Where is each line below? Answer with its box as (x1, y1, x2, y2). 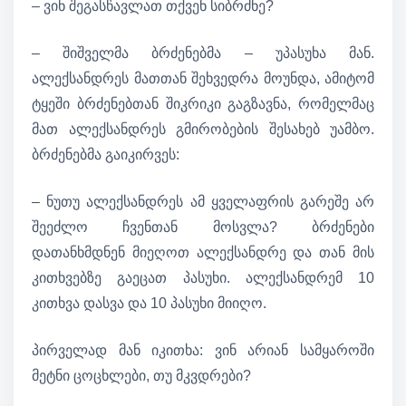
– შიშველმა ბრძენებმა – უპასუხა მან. (32, 44, 374, 61)
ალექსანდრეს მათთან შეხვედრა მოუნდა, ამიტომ (32, 70, 374, 86)
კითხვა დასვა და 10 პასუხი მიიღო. (32, 295, 266, 311)
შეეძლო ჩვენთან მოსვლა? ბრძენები (32, 218, 374, 235)
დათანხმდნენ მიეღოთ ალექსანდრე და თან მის (32, 244, 374, 260)
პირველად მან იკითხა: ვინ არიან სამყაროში (32, 342, 374, 358)
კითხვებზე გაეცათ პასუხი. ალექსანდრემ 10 (32, 269, 374, 285)
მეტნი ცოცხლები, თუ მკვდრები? (32, 367, 251, 383)
